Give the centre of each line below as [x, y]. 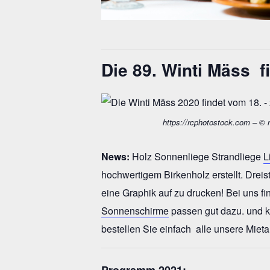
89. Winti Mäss [191, 70]
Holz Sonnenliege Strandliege [196, 156]
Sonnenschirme [135, 211]
